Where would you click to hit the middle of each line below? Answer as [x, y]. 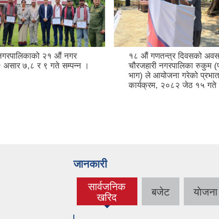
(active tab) [108, 197]
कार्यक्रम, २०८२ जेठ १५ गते [173, 86]
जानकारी [90, 164]
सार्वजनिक [107, 187]
